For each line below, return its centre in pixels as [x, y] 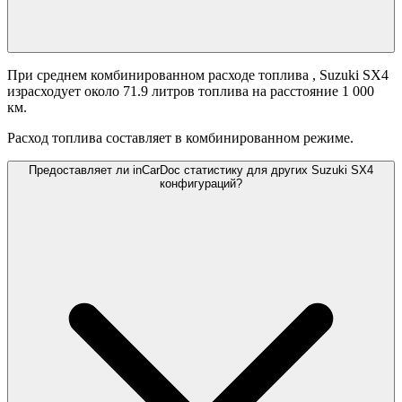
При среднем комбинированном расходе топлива [160, 75]
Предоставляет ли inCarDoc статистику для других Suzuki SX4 [201, 170]
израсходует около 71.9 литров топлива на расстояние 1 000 [191, 92]
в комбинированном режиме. [264, 138]
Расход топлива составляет [89, 138]
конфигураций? [201, 184]
